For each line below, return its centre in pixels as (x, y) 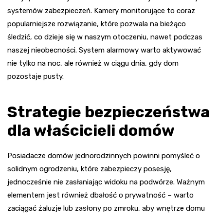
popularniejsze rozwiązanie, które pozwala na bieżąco (97, 24)
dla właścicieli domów (91, 130)
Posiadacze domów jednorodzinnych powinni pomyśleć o (104, 155)
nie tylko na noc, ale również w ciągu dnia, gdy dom (93, 63)
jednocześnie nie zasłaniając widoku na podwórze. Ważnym (106, 182)
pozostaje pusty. (36, 76)
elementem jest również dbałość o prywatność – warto (100, 195)
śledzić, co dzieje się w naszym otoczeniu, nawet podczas (105, 37)
